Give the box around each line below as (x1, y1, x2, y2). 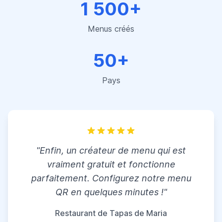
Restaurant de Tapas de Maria (55, 208, 167, 218)
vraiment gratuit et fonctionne (47, 159, 175, 169)
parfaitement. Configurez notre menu (31, 172, 191, 183)
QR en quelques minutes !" (55, 186, 167, 197)
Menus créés (88, 23, 134, 34)
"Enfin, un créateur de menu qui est (36, 145, 186, 156)
